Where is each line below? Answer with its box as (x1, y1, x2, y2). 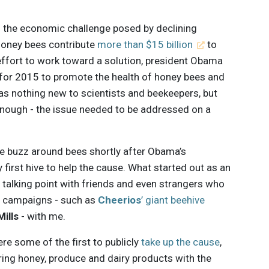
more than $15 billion (97, 38, 193, 50)
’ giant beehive (141, 193, 205, 206)
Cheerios (98, 193, 142, 206)
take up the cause (141, 235, 220, 248)
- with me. (18, 210, 65, 222)
